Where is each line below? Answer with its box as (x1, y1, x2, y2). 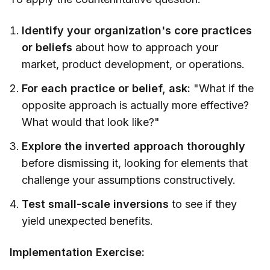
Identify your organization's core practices (22, 24, 252, 37)
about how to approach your (72, 41, 218, 54)
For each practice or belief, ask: (22, 82, 190, 95)
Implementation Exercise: (10, 246, 145, 259)
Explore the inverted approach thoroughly (22, 140, 245, 153)
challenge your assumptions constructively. (22, 174, 236, 187)
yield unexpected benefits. (22, 215, 153, 228)
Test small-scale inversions (22, 198, 169, 211)
